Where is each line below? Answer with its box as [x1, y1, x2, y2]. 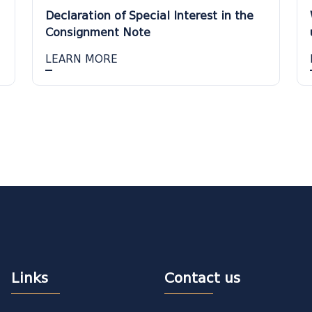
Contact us [164, 269, 240, 286]
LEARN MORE [45, 52, 118, 65]
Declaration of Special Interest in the [45, 8, 253, 22]
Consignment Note [45, 25, 150, 39]
